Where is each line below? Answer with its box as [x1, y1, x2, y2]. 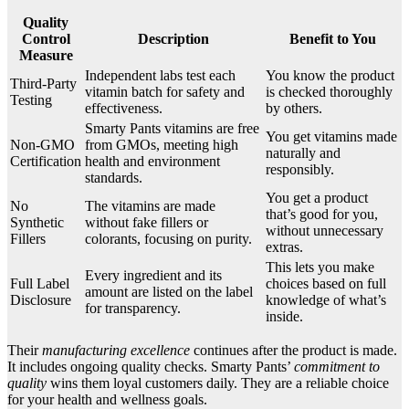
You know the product [266, 67, 394, 83]
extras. [266, 238, 303, 255]
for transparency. [85, 299, 181, 316]
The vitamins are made [85, 197, 215, 214]
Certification [10, 152, 81, 169]
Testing [10, 91, 52, 108]
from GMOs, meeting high [85, 136, 238, 152]
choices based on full [266, 275, 386, 291]
